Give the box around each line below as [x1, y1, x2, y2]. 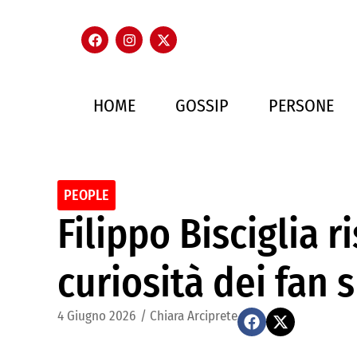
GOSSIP [175, 95, 229, 116]
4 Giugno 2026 [57, 308, 135, 324]
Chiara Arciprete [150, 308, 237, 324]
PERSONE [269, 95, 334, 116]
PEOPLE [64, 186, 109, 204]
